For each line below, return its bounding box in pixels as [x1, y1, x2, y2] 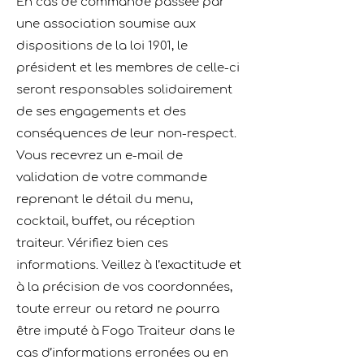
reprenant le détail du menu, [16, 193, 193, 206]
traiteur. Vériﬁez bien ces [16, 236, 168, 250]
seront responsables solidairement [16, 83, 232, 97]
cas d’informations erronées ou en [16, 346, 228, 360]
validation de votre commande [16, 171, 207, 184]
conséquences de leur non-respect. [16, 127, 236, 141]
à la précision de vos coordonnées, [16, 280, 232, 294]
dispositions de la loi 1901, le [16, 39, 188, 53]
